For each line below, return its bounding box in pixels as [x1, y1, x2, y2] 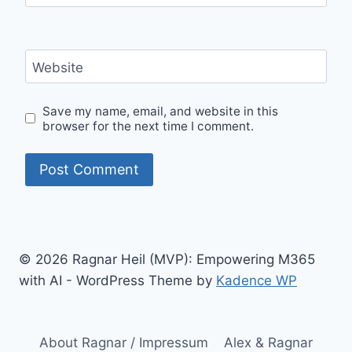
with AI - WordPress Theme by [19, 272, 216, 288]
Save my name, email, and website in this [42, 103, 279, 119]
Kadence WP [216, 272, 297, 288]
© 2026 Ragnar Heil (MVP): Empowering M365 [19, 251, 315, 267]
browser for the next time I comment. [42, 118, 255, 134]
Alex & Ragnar [224, 334, 313, 350]
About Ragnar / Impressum [38, 334, 208, 350]
